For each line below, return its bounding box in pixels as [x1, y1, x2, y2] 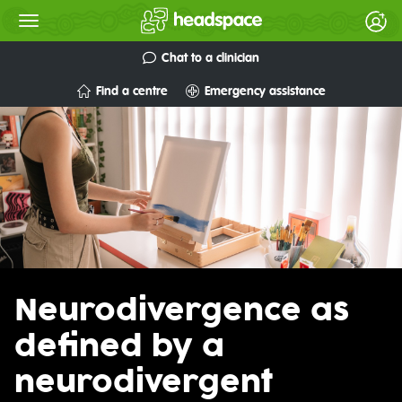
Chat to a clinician [162, 51, 259, 65]
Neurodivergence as [14, 297, 350, 326]
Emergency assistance [204, 84, 326, 98]
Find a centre [95, 84, 168, 98]
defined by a [14, 333, 224, 362]
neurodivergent [14, 369, 274, 398]
